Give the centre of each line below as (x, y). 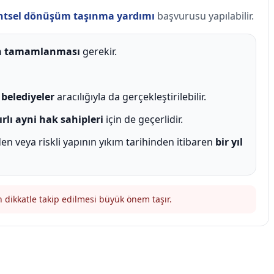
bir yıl (229, 142)
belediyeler (28, 96)
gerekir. (98, 51)
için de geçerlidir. (143, 119)
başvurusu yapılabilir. (204, 16)
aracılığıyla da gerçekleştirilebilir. (130, 96)
